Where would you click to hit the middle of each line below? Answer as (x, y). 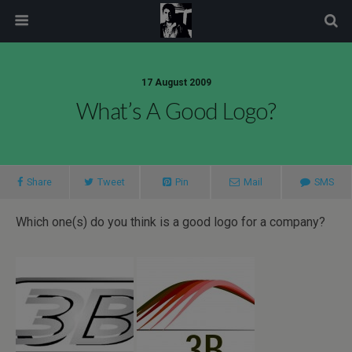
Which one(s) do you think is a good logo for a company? (170, 222)
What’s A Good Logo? (176, 111)
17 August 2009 (176, 82)
